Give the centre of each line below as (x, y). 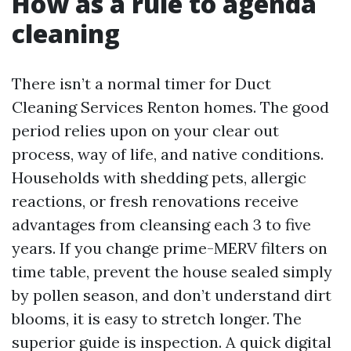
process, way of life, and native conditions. (168, 154)
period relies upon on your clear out (145, 130)
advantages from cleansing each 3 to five (161, 224)
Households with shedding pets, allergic (159, 177)
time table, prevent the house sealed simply (172, 271)
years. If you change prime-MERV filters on (170, 248)
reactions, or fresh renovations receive (155, 201)
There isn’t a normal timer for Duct (141, 83)
